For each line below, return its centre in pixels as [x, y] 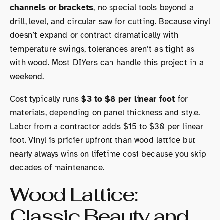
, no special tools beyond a [143, 7]
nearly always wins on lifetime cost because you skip [108, 154]
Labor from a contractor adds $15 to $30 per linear [107, 126]
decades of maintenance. [57, 167]
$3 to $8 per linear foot [128, 99]
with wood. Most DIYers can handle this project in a [107, 62]
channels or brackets [52, 7]
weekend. [27, 76]
